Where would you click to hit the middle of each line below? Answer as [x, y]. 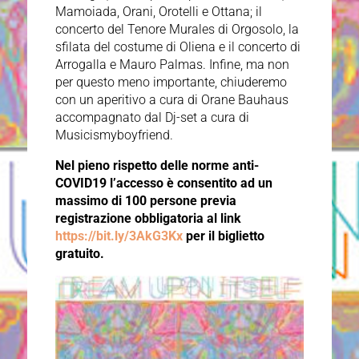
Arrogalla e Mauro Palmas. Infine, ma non [172, 65]
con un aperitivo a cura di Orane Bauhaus [171, 100]
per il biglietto [225, 236]
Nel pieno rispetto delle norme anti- [157, 166]
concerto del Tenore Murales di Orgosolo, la [177, 30]
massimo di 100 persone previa [145, 201]
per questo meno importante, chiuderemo [171, 83]
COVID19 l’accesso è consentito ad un [163, 184]
